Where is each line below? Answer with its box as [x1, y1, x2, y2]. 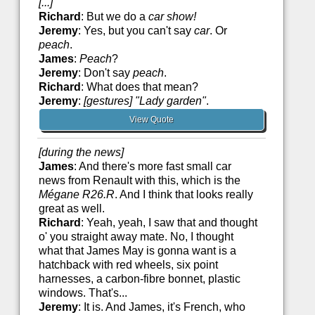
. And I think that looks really [114, 188, 253, 201]
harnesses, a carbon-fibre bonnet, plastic [38, 273, 240, 285]
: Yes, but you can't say [77, 25, 194, 37]
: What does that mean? [80, 81, 198, 94]
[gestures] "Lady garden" [83, 95, 206, 108]
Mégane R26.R [38, 188, 115, 201]
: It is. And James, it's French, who [77, 301, 245, 314]
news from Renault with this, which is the [38, 174, 240, 187]
